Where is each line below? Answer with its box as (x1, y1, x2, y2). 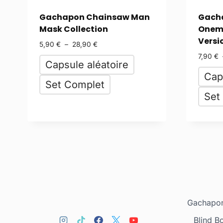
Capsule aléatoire (45, 59, 128, 71)
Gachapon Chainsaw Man (39, 11, 150, 23)
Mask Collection (39, 23, 108, 35)
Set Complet (45, 79, 105, 91)
